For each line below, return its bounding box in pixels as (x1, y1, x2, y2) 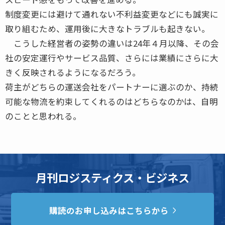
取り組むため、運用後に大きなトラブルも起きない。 (5, 22, 210, 35)
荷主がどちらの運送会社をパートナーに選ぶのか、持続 (5, 80, 218, 93)
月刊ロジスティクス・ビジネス (36, 169, 189, 185)
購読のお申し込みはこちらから (49, 204, 169, 217)
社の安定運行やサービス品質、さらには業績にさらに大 (5, 51, 218, 64)
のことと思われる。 (5, 109, 81, 122)
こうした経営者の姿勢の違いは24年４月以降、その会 (5, 37, 219, 49)
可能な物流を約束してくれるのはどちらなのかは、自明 (5, 95, 218, 107)
